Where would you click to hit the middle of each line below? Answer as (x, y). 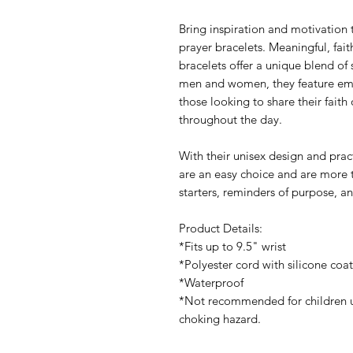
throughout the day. (230, 119)
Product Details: (221, 228)
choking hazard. (220, 318)
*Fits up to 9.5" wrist (232, 246)
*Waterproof (211, 282)
